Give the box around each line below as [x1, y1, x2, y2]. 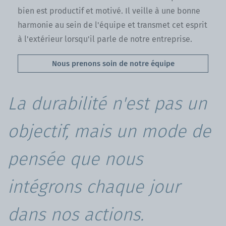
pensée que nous [8, 148, 143, 169]
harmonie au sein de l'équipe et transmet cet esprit [18, 20, 207, 30]
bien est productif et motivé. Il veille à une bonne [18, 6, 200, 16]
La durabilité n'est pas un [8, 92, 207, 114]
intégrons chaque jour [8, 176, 180, 197]
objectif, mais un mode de [8, 120, 211, 142]
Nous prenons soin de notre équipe [51, 59, 175, 68]
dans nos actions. [8, 203, 144, 225]
